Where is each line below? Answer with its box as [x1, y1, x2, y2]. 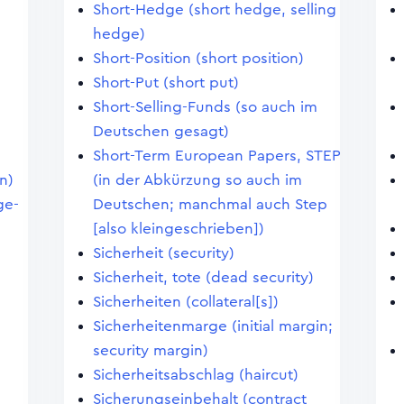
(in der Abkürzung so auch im [92, 172, 302, 188]
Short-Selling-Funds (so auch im [92, 99, 317, 115]
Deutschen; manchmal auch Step [92, 197, 327, 212]
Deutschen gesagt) [92, 124, 229, 139]
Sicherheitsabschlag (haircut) [92, 367, 298, 382]
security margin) [92, 343, 208, 358]
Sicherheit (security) [92, 245, 234, 261]
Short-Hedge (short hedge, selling [92, 2, 336, 17]
